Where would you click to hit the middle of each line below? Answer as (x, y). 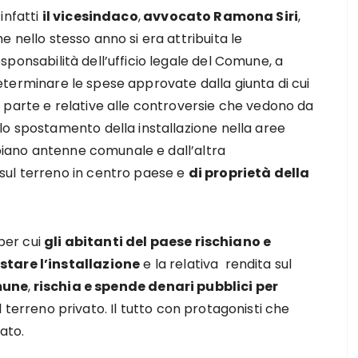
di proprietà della (249, 173)
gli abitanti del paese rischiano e (158, 242)
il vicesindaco (90, 16)
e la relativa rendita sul (216, 264)
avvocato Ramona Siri (219, 16)
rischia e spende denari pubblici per (155, 286)
